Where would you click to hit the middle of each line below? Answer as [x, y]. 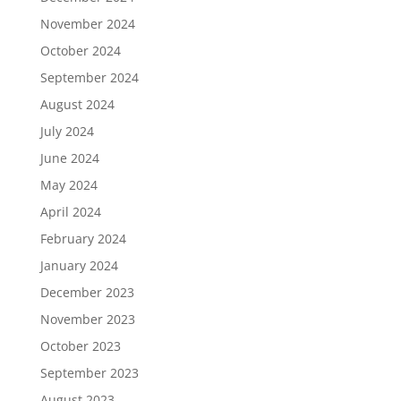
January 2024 [79, 265]
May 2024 [68, 185]
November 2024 [87, 24]
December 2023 [87, 292]
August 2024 [77, 104]
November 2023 [87, 319]
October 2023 [80, 346]
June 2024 [69, 158]
